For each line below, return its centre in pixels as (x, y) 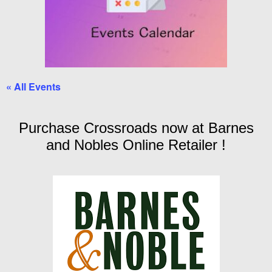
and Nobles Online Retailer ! (136, 145)
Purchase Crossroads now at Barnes (136, 128)
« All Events (33, 87)
